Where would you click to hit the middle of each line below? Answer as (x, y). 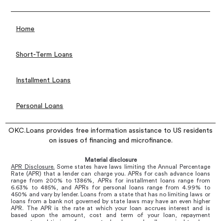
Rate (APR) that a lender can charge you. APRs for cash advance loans (110, 173)
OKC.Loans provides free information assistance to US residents (110, 130)
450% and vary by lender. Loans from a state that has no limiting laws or (110, 194)
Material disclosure (110, 160)
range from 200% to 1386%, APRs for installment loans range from (110, 180)
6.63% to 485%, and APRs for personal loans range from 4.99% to (110, 187)
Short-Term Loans (44, 55)
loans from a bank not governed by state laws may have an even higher (110, 201)
